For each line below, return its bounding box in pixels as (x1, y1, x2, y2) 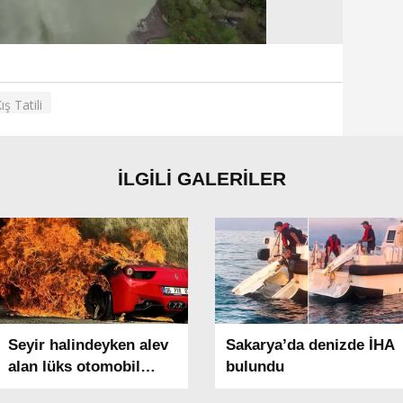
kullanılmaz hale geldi (7, 380, 164, 397)
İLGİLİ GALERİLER (117, 168, 286, 189)
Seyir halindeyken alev (7, 336, 168, 354)
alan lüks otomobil (7, 358, 140, 375)
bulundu (226, 358, 284, 375)
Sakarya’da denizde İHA (226, 336, 395, 354)
